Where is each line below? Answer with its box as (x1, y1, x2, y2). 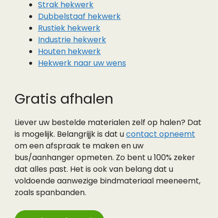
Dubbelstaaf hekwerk (38, 11, 121, 22)
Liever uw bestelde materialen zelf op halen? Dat (15, 117, 201, 128)
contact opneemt (126, 128, 195, 140)
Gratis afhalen (15, 89, 113, 109)
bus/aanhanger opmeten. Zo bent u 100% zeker (15, 152, 195, 163)
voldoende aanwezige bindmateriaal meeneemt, (15, 175, 200, 186)
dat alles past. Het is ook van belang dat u (15, 163, 173, 175)
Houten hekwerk (38, 46, 101, 57)
